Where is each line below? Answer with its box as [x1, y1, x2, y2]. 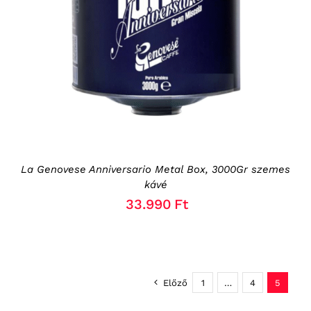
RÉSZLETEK [184, 3, 239, 14]
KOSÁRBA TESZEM [72, 3, 158, 14]
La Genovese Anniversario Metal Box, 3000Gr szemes [21, 163, 290, 176]
